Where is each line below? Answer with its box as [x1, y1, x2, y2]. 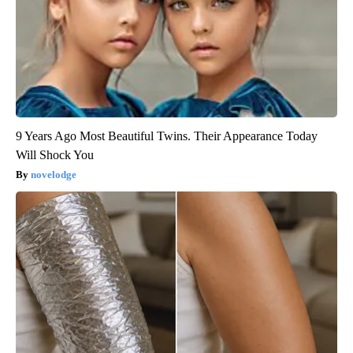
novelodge [31, 168, 76, 180]
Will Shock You [16, 147, 94, 162]
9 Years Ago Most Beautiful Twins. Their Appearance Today [16, 128, 318, 143]
